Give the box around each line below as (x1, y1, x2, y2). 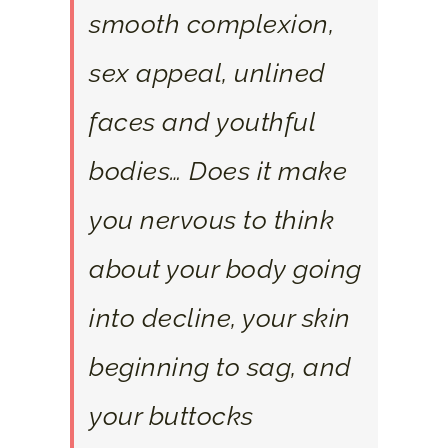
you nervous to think (89, 204, 334, 235)
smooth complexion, (89, 8, 334, 39)
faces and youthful (89, 106, 315, 137)
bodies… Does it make (89, 155, 347, 186)
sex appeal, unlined (89, 57, 326, 88)
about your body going (89, 253, 362, 284)
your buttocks (89, 400, 254, 431)
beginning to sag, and (89, 351, 352, 382)
